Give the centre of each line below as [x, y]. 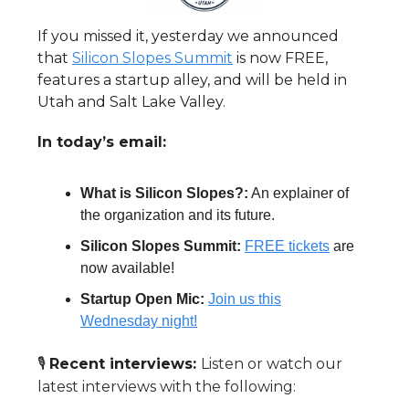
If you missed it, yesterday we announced [188, 37]
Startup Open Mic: [144, 299]
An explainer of [299, 194]
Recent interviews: [125, 364]
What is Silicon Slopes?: [164, 194]
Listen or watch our [272, 364]
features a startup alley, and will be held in [192, 80]
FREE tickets [287, 246]
